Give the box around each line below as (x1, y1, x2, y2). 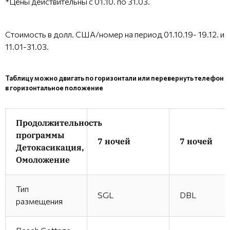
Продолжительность (16, 117, 102, 128)
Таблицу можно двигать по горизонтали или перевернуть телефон (5, 73, 224, 82)
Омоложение (16, 154, 70, 165)
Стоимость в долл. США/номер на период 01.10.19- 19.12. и (5, 29, 224, 39)
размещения (16, 196, 63, 206)
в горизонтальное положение (5, 83, 104, 92)
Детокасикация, (16, 142, 84, 152)
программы (16, 129, 64, 140)
